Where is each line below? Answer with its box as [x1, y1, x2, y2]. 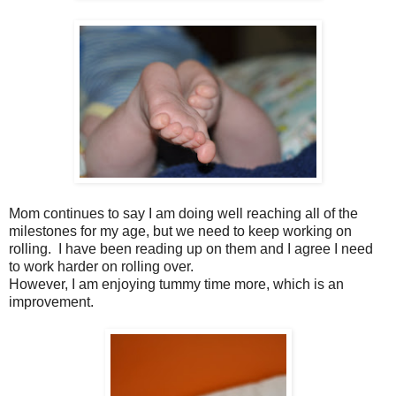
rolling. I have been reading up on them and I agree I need [9, 241, 373, 257]
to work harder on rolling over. [9, 259, 194, 275]
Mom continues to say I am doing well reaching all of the [9, 206, 358, 222]
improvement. [9, 294, 94, 310]
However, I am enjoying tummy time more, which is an [9, 277, 344, 293]
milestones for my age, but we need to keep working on [9, 224, 352, 240]
